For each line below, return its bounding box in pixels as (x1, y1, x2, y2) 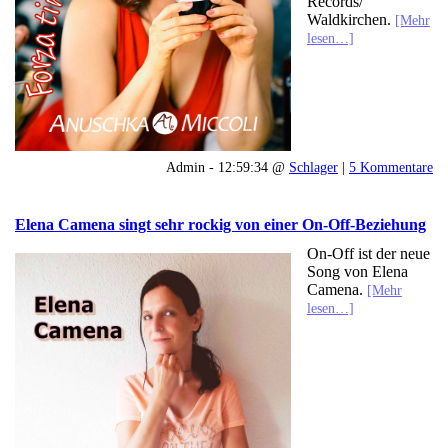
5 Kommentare (349, 159, 433, 176)
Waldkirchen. (306, 11, 395, 29)
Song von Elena (306, 263, 408, 281)
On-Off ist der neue (306, 245, 430, 263)
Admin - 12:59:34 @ (166, 159, 289, 176)
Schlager (289, 159, 338, 176)
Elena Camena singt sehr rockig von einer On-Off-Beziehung (15, 215, 426, 233)
